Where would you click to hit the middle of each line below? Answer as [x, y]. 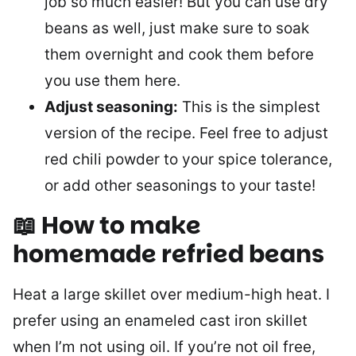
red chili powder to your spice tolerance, [188, 159]
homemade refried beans [168, 254]
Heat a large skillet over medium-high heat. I [171, 294]
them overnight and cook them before [179, 54]
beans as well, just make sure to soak [177, 28]
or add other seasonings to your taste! [180, 185]
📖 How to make [107, 225]
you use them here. [112, 80]
